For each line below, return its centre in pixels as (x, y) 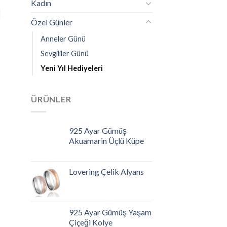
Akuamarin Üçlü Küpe (106, 141)
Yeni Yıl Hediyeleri (72, 68)
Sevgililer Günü (65, 54)
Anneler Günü (63, 39)
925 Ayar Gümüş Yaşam (110, 212)
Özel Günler (52, 22)
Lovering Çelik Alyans (106, 172)
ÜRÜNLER (51, 99)
